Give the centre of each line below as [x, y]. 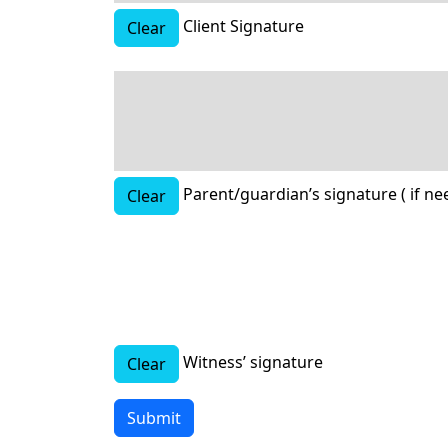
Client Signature [243, 25]
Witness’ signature [253, 361]
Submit [154, 417]
